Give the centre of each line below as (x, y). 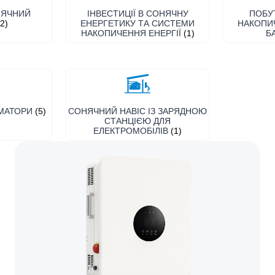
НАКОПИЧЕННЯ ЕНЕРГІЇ (132, 33)
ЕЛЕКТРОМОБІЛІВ (132, 130)
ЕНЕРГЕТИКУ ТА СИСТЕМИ (137, 23)
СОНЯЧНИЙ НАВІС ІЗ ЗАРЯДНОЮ (137, 111)
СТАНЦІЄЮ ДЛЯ (137, 121)
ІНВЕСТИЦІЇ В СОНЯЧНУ (137, 13)
